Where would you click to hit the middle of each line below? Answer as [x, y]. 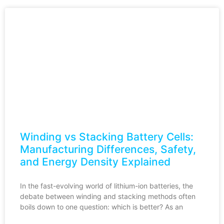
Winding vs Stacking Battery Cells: [107, 136]
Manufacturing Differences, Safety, [108, 149]
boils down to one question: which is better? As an [101, 206]
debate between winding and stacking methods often [108, 196]
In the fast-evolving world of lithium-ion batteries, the [106, 185]
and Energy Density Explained [95, 161]
